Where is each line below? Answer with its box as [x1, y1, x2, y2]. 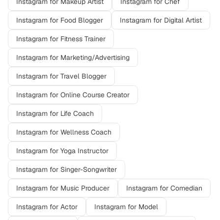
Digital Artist [164, 16, 202, 25]
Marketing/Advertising [60, 53, 130, 62]
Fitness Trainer [60, 34, 106, 43]
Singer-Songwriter [60, 165, 117, 174]
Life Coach [60, 109, 94, 118]
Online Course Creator [60, 90, 130, 99]
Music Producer [60, 184, 110, 192]
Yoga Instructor [60, 146, 109, 155]
